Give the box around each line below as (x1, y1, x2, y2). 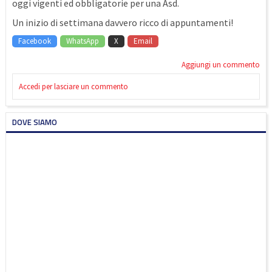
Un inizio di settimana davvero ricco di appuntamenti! (12, 16, 233, 29)
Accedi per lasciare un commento (19, 81, 128, 92)
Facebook (18, 36, 51, 46)
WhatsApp (66, 36, 99, 46)
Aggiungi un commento (182, 59, 260, 70)
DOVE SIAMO (12, 116, 57, 128)
